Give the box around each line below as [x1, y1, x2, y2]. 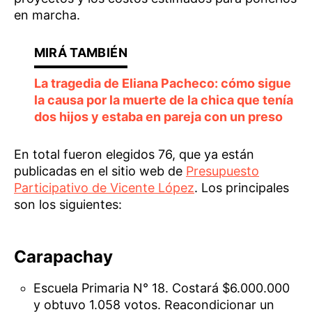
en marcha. [14, 7, 80, 22]
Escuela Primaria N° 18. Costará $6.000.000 [33, 280, 290, 295]
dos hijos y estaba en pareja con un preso [33, 109, 283, 124]
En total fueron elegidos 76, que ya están [14, 146, 254, 162]
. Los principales [194, 180, 289, 195]
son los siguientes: [14, 196, 122, 212]
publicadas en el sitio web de [14, 163, 186, 178]
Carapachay [14, 246, 113, 267]
